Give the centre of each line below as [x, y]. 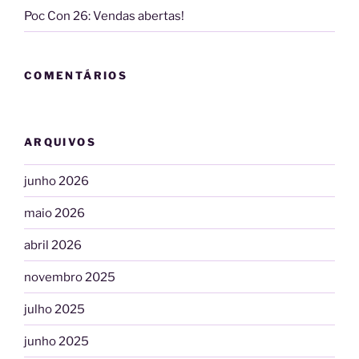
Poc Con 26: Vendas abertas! [104, 16]
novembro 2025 [70, 277]
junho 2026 [56, 181]
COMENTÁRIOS [76, 75]
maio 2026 [54, 213]
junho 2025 [56, 341]
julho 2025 [54, 309]
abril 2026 [53, 245]
